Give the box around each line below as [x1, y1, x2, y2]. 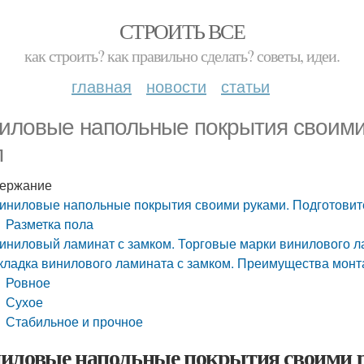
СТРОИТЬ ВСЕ [119, 17, 245, 45]
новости [146, 74, 206, 97]
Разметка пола [6, 214, 94, 233]
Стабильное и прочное [6, 312, 144, 331]
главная [71, 74, 132, 97]
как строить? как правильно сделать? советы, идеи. [24, 45, 340, 67]
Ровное [6, 273, 51, 292]
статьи [221, 74, 270, 97]
